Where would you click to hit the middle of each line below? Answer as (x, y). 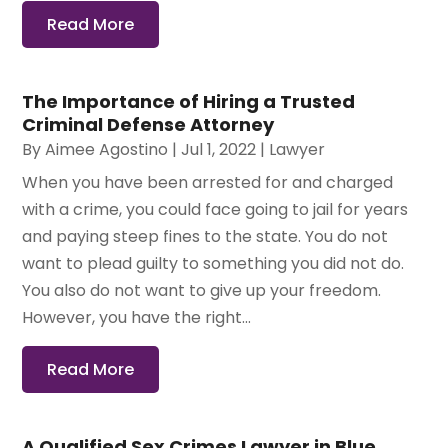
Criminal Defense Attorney (148, 124)
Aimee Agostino (107, 149)
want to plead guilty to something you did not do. (213, 263)
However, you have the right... (137, 317)
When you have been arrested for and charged (208, 182)
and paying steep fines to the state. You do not (205, 236)
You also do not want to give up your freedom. (202, 290)
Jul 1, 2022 (219, 149)
